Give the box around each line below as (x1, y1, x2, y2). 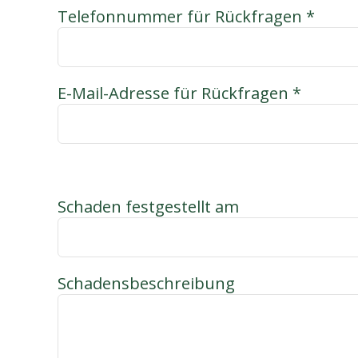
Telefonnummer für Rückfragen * (57, 6, 315, 27)
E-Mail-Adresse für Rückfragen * (57, 82, 301, 104)
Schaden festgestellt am (57, 196, 239, 217)
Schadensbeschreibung (57, 272, 235, 294)
